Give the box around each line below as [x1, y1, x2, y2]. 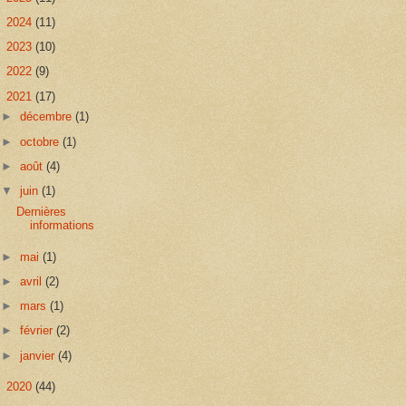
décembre [20, 110, 76, 124]
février [20, 324, 57, 338]
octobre [20, 134, 63, 149]
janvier [20, 348, 59, 362]
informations [30, 217, 95, 232]
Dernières [16, 204, 67, 218]
